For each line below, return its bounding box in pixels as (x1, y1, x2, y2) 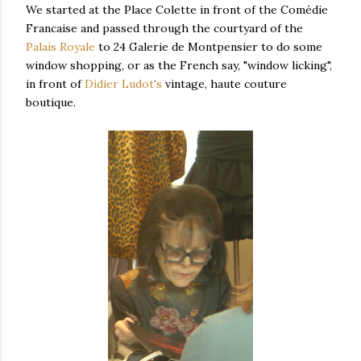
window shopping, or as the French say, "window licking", (26, 58, 332, 73)
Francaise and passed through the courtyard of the (26, 21, 303, 35)
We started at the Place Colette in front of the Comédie (26, 2, 328, 17)
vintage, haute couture (162, 77, 287, 91)
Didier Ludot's (85, 77, 162, 91)
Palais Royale (26, 39, 95, 54)
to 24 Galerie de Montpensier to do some (95, 39, 322, 54)
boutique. (26, 95, 76, 110)
